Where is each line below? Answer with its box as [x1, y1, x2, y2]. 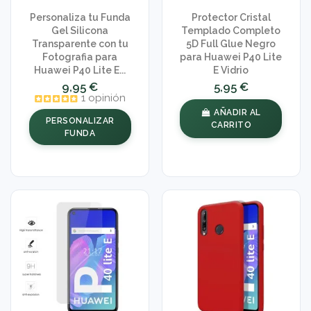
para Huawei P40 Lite [180, 51, 283, 63]
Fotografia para [42, 51, 118, 63]
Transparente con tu [31, 38, 128, 50]
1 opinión [81, 92, 126, 105]
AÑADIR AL [214, 107, 261, 117]
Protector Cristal [191, 12, 271, 24]
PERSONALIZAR [45, 115, 115, 126]
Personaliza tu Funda [29, 12, 131, 24]
